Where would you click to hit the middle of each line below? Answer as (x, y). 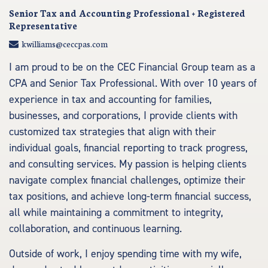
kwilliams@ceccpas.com (65, 44)
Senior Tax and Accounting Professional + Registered (127, 13)
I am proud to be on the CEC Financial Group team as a (132, 67)
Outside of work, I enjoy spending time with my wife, (125, 254)
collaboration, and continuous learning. (95, 229)
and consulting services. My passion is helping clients (128, 164)
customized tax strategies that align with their (112, 132)
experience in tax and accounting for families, (110, 100)
